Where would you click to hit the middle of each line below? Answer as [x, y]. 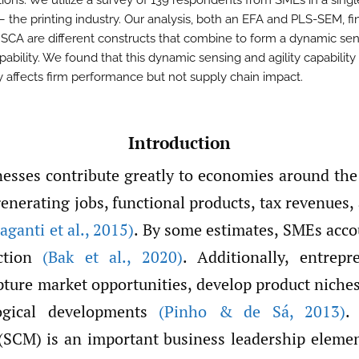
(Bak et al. [85, 257]
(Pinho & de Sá [224, 312]
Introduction [179, 143]
